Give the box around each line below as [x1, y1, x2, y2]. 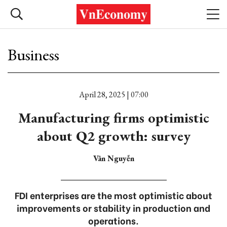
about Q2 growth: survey [36, 127, 191, 145]
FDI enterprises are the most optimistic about [15, 188, 212, 202]
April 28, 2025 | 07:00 [79, 89, 148, 100]
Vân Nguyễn [93, 153, 134, 164]
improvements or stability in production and [17, 201, 210, 214]
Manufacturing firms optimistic [18, 108, 209, 127]
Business [8, 44, 59, 65]
